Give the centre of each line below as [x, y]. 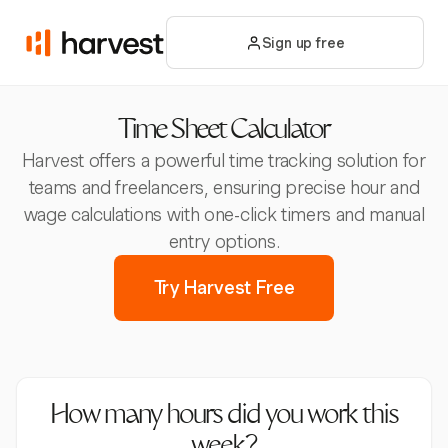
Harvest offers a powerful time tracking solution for [224, 160]
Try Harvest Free [224, 287]
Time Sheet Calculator [224, 132]
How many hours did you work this [224, 417]
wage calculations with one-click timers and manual [224, 214]
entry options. [224, 241]
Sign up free [303, 42]
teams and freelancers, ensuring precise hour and [224, 187]
